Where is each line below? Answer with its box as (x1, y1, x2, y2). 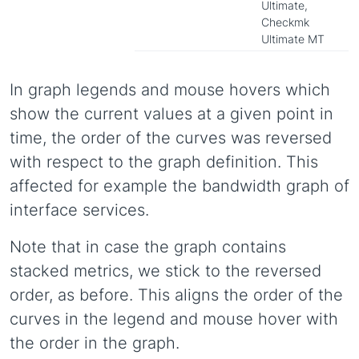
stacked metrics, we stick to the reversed (10, 261, 321, 280)
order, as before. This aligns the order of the (10, 285, 343, 305)
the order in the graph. (10, 333, 179, 353)
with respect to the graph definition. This (10, 152, 318, 171)
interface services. (10, 200, 149, 220)
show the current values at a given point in (10, 104, 333, 123)
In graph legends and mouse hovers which (10, 80, 330, 99)
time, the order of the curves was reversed (10, 128, 332, 147)
